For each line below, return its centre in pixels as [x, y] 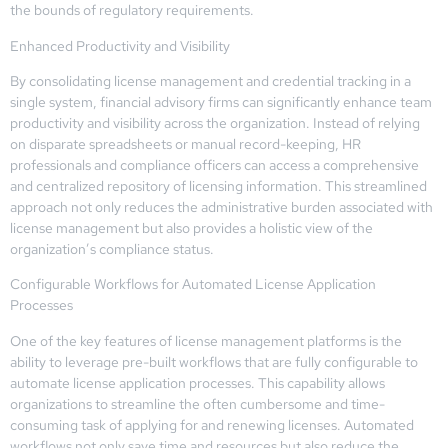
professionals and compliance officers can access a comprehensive [214, 165]
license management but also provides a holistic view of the [191, 228]
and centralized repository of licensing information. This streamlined [218, 186]
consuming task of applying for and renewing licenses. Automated [212, 424]
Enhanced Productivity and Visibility [120, 45]
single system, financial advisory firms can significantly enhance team [221, 102]
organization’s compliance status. [112, 249]
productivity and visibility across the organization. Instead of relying [215, 123]
